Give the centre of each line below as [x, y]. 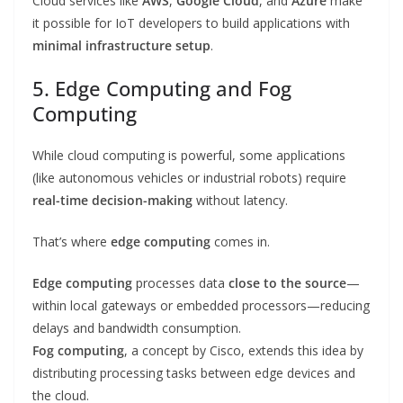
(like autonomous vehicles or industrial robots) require [189, 178]
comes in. [240, 242]
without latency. [240, 201]
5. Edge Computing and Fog [162, 89]
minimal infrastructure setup [121, 46]
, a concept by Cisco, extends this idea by [244, 351]
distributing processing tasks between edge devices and [194, 373]
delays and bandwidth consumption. [137, 328]
